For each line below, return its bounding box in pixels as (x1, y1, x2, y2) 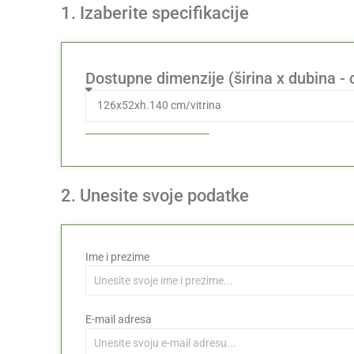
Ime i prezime (85, 250, 150, 264)
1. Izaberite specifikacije (61, 2, 250, 23)
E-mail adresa (85, 313, 153, 326)
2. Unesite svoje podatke (61, 186, 250, 206)
